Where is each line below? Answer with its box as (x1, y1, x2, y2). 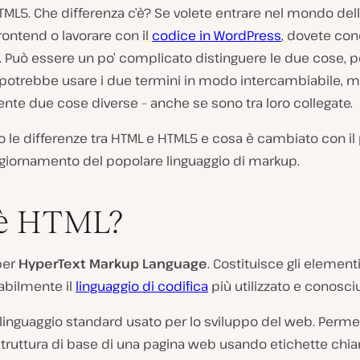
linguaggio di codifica (76, 277, 208, 295)
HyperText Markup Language (18, 255, 207, 272)
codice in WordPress (152, 27, 281, 44)
